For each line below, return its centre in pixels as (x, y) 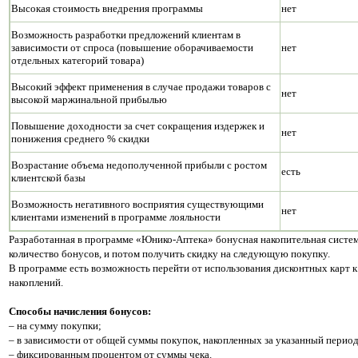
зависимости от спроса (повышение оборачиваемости (132, 47)
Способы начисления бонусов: (80, 311)
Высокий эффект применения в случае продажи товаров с (141, 86)
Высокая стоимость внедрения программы (107, 8)
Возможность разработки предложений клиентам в (126, 34)
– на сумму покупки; (55, 325)
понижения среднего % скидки (80, 138)
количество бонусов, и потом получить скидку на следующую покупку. (169, 253)
